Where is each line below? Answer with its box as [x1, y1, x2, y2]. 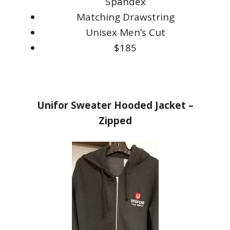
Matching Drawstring [76, 10, 175, 24]
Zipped [98, 114, 132, 127]
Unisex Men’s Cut [85, 26, 165, 39]
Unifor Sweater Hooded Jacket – [36, 99, 194, 112]
